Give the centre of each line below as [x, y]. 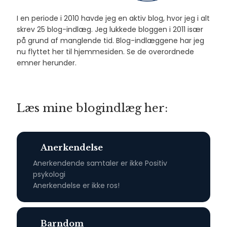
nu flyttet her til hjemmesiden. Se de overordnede [106, 51]
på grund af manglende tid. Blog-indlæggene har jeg [111, 40]
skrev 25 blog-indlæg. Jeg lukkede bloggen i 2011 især [110, 29]
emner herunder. [47, 63]
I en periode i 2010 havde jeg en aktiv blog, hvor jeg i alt [113, 18]
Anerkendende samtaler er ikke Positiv [100, 163]
